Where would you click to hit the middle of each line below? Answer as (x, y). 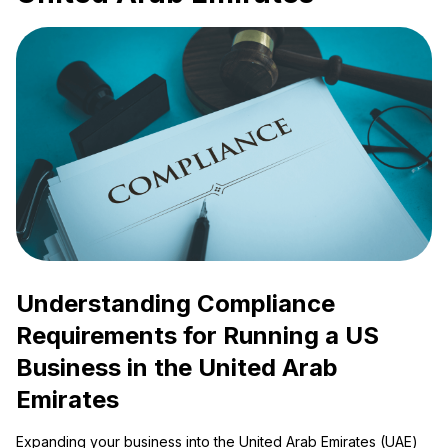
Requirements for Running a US (197, 336)
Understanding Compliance (175, 304)
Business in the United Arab (177, 368)
